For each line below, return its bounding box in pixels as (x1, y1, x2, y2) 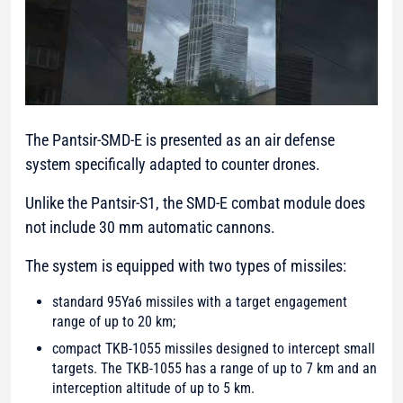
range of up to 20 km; (52, 312, 175, 330)
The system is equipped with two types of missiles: (25, 255, 346, 275)
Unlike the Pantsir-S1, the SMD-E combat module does (25, 193, 365, 212)
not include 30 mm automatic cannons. (25, 217, 275, 237)
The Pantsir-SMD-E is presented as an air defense (25, 130, 335, 149)
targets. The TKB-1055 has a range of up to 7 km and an (52, 359, 377, 377)
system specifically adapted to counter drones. (25, 154, 320, 174)
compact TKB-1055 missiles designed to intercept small (52, 339, 375, 357)
